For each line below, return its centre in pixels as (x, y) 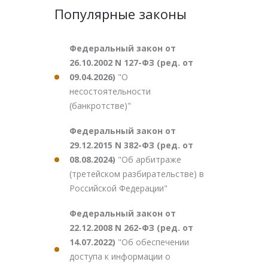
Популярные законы (121, 14)
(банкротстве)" (100, 106)
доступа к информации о (120, 256)
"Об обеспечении (153, 242)
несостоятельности (110, 91)
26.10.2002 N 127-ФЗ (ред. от (131, 63)
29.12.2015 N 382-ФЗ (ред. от (131, 145)
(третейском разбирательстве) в (137, 174)
